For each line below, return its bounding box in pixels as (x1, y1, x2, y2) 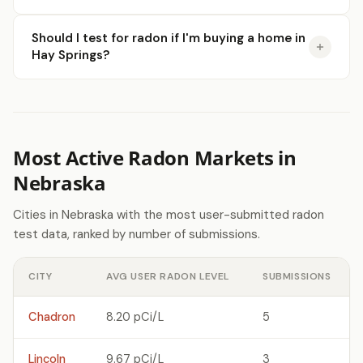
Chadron (28, 310, 75, 324)
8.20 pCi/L (106, 310, 164, 324)
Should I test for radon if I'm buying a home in (32, 30, 305, 46)
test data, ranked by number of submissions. (13, 226, 260, 242)
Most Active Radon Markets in (13, 144, 297, 171)
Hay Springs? (32, 47, 109, 63)
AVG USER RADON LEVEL (106, 270, 229, 283)
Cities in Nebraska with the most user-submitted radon (13, 207, 324, 223)
